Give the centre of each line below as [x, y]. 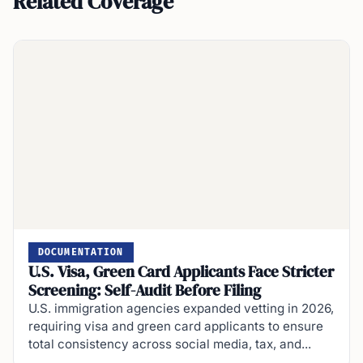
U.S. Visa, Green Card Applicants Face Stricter [181, 271]
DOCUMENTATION [81, 252]
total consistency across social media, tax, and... [170, 344]
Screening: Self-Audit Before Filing [145, 290]
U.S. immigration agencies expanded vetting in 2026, [181, 308]
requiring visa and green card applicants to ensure [176, 326]
